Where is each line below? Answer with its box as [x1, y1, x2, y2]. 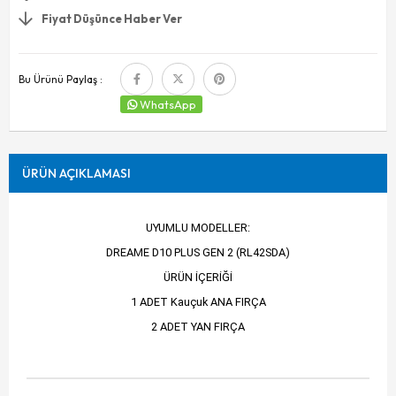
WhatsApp [139, 96, 196, 111]
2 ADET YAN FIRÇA [151, 319, 245, 333]
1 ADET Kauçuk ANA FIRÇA [130, 294, 266, 308]
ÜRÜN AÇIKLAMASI [22, 164, 131, 181]
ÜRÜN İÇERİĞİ [164, 270, 232, 285]
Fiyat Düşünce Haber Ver [42, 11, 182, 26]
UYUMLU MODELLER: [146, 221, 250, 235]
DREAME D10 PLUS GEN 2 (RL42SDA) [106, 246, 290, 260]
